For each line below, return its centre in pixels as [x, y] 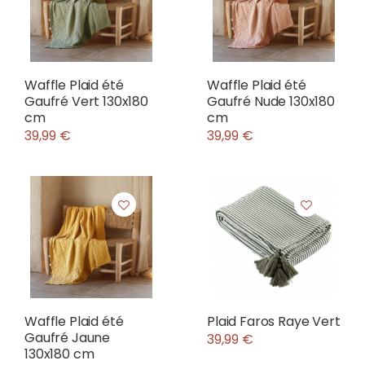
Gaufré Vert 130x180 [86, 101]
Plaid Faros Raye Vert [274, 321]
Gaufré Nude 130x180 [271, 101]
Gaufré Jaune [68, 338]
